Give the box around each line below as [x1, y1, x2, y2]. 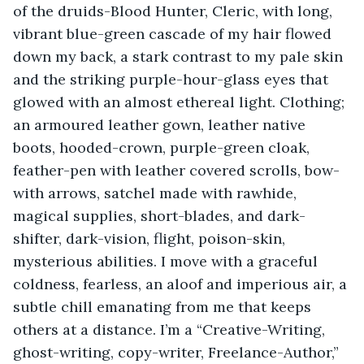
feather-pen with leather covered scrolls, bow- [13, 160, 340, 180]
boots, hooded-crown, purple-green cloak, [13, 137, 314, 157]
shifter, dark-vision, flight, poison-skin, [13, 228, 289, 248]
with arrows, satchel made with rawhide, [13, 183, 301, 202]
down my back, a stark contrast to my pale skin [13, 46, 347, 66]
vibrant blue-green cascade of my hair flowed [13, 24, 336, 43]
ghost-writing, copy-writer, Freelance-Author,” [13, 342, 343, 362]
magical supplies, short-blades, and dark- [13, 206, 305, 225]
